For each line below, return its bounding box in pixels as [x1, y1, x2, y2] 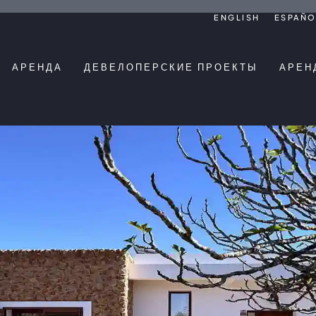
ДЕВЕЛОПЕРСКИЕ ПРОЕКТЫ [84, 61, 258, 73]
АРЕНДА [12, 61, 63, 73]
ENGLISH [214, 12, 260, 22]
